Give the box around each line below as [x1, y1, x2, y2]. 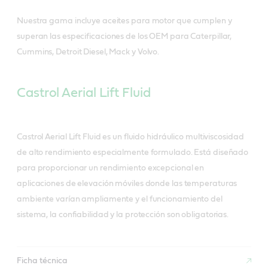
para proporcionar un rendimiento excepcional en [17, 163, 205, 172]
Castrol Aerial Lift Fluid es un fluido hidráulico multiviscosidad [17, 132, 244, 141]
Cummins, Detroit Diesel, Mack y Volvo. [17, 47, 160, 56]
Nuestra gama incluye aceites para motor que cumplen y [17, 16, 232, 25]
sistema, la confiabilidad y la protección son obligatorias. [17, 210, 229, 219]
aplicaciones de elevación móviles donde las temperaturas [17, 179, 237, 188]
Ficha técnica [17, 257, 68, 266]
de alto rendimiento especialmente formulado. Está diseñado [17, 148, 249, 157]
